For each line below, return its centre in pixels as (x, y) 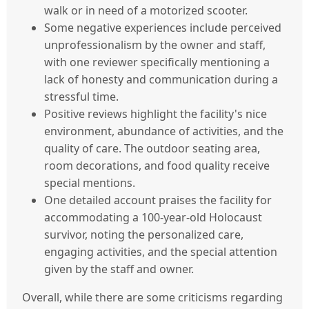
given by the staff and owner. (119, 269)
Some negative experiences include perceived (163, 28)
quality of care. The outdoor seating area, (152, 149)
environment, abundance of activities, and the (164, 131)
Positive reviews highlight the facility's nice (156, 114)
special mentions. (90, 183)
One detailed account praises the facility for (158, 200)
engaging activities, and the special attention (161, 252)
